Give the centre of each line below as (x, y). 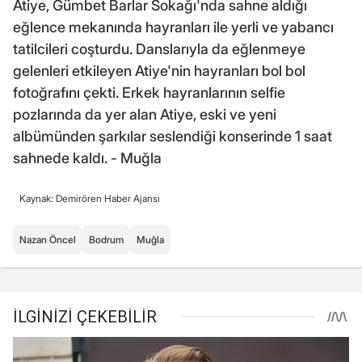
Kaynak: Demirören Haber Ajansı (90, 198)
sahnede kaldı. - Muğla (87, 158)
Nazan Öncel (48, 239)
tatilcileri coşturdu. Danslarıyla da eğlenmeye (159, 48)
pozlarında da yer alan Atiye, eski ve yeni (145, 114)
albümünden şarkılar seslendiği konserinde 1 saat (173, 136)
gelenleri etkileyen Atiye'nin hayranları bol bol (159, 70)
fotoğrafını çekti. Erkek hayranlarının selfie (149, 92)
